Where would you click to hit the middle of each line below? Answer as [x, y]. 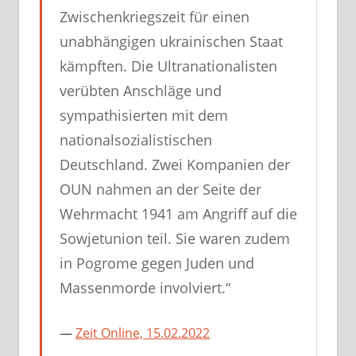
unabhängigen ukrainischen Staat [171, 42]
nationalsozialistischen [136, 140]
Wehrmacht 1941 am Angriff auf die [178, 214]
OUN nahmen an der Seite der [161, 190]
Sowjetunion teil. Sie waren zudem [175, 239]
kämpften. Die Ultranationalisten [168, 66]
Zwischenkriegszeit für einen [155, 17]
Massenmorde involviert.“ [145, 288]
